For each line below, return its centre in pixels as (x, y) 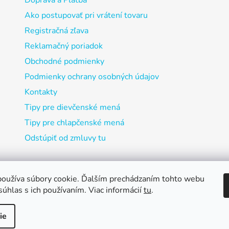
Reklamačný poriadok (63, 46)
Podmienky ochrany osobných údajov (91, 77)
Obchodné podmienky (64, 62)
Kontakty (41, 92)
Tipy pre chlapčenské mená (74, 123)
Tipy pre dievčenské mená (72, 108)
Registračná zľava (56, 31)
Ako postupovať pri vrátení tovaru (86, 16)
